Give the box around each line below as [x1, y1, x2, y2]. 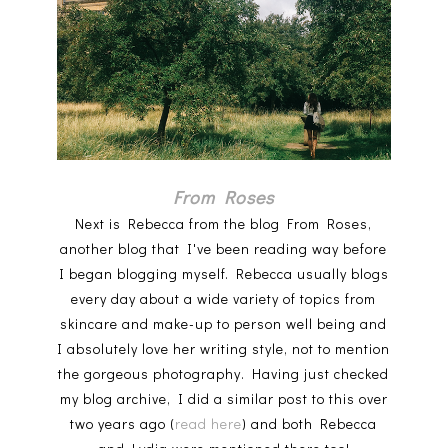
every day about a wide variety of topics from [71, 288, 377, 308]
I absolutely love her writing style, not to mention [57, 338, 391, 358]
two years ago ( [70, 413, 176, 433]
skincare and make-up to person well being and [60, 313, 388, 333]
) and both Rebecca [242, 413, 378, 433]
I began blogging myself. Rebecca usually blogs [58, 263, 389, 283]
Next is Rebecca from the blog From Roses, [75, 213, 373, 233]
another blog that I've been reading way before [60, 238, 388, 258]
